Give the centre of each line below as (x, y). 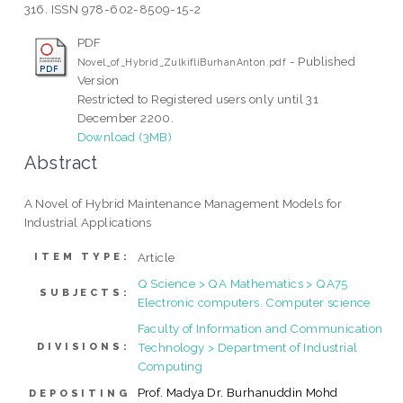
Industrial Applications (88, 222)
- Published (321, 61)
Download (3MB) (125, 136)
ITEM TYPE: (82, 257)
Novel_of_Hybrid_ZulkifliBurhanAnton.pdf (182, 62)
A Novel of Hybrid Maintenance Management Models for (183, 203)
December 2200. (125, 117)
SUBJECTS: (85, 293)
